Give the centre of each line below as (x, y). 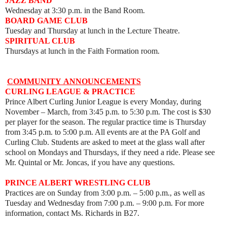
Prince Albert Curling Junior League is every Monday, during (103, 102)
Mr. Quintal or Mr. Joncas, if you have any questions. (90, 163)
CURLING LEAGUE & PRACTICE (70, 92)
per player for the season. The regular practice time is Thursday (106, 122)
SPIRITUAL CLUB (42, 41)
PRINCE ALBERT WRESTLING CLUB (78, 183)
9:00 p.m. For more (172, 203)
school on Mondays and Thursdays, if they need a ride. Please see (110, 153)
